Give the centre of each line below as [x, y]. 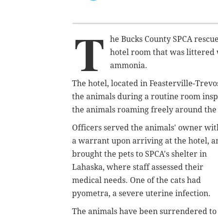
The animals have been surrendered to [144, 211]
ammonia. [130, 65]
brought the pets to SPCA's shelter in [139, 154]
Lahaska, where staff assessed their [138, 167]
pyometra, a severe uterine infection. [142, 193]
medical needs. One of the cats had [136, 180]
